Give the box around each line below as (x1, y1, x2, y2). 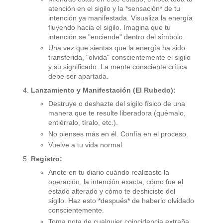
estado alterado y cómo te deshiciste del (48, 187, 175, 196)
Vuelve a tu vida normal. (48, 141, 124, 149)
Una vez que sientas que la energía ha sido (48, 44, 185, 52)
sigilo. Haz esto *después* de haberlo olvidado (48, 197, 194, 205)
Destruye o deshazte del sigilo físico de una (48, 100, 185, 108)
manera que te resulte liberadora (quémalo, (48, 109, 186, 117)
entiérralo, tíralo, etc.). (48, 118, 118, 127)
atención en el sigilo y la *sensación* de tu (48, 4, 180, 12)
